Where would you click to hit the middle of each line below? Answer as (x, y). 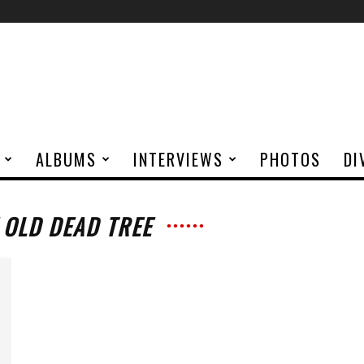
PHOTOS (290, 159)
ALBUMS (66, 159)
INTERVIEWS (178, 159)
